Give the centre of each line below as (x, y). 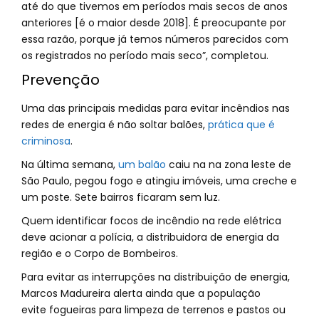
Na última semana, (70, 164)
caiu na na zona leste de (229, 164)
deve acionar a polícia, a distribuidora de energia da (150, 237)
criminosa (46, 141)
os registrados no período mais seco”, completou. (145, 56)
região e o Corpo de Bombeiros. (100, 253)
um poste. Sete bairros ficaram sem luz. (121, 197)
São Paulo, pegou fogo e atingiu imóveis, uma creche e (159, 181)
